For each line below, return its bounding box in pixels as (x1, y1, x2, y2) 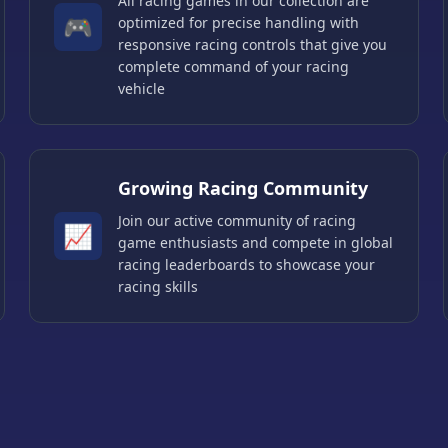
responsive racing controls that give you (118, 35, 388, 55)
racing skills (118, 277, 199, 297)
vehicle (118, 79, 166, 99)
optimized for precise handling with (118, 13, 360, 33)
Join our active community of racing (118, 211, 357, 231)
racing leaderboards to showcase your (118, 255, 376, 275)
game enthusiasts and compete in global (118, 233, 394, 253)
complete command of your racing (118, 57, 350, 77)
